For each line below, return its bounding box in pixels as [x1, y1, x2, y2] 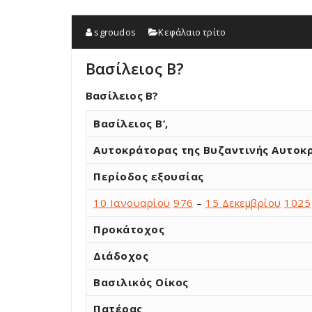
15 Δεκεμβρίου [205, 196, 281, 210]
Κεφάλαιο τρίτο [158, 26, 226, 38]
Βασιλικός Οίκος [93, 275, 189, 289]
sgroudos [92, 26, 136, 38]
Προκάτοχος [93, 222, 164, 236]
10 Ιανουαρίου [93, 196, 171, 210]
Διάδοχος [93, 249, 148, 263]
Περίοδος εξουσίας [93, 169, 204, 183]
